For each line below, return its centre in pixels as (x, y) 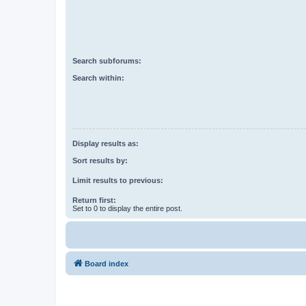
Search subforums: (107, 61)
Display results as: (106, 144)
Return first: (94, 200)
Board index (107, 263)
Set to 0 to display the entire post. (127, 208)
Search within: (98, 78)
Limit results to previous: (118, 180)
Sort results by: (100, 160)
